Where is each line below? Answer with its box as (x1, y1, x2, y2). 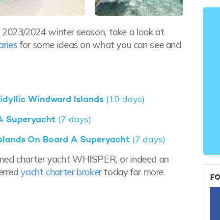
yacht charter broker (21, 166, 102, 178)
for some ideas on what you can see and (17, 39, 181, 51)
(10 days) (106, 93, 145, 105)
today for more (101, 166, 164, 178)
